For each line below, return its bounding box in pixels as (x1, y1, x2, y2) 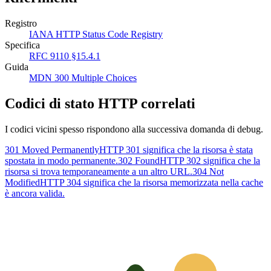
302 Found (118, 155, 160, 166)
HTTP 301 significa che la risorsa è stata (99, 144, 253, 155)
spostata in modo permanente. (5, 155, 118, 166)
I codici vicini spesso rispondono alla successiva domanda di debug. (5, 123, 263, 134)
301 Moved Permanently (5, 144, 99, 155)
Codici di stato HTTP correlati (5, 95, 195, 111)
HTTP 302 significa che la (160, 155, 260, 166)
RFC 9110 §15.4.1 (29, 50, 100, 61)
